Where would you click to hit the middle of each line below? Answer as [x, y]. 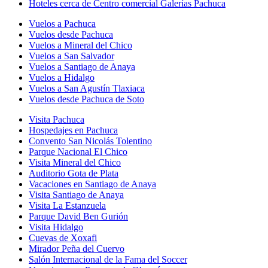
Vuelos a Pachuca [62, 23]
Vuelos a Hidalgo [62, 77]
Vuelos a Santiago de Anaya [82, 66]
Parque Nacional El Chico [78, 151]
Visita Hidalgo [56, 227]
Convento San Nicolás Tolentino [90, 141]
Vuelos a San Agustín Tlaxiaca [87, 88]
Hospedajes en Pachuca [73, 130]
